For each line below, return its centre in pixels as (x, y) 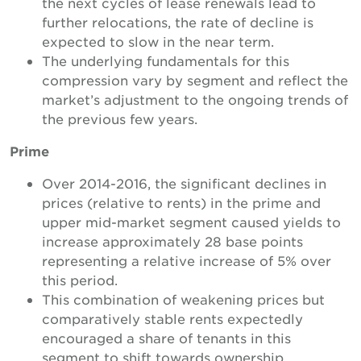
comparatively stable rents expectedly (172, 318)
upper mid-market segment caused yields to (191, 222)
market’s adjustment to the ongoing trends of (195, 99)
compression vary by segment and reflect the (195, 80)
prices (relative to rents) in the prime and (181, 202)
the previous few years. (120, 118)
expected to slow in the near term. (158, 41)
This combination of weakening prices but (183, 299)
